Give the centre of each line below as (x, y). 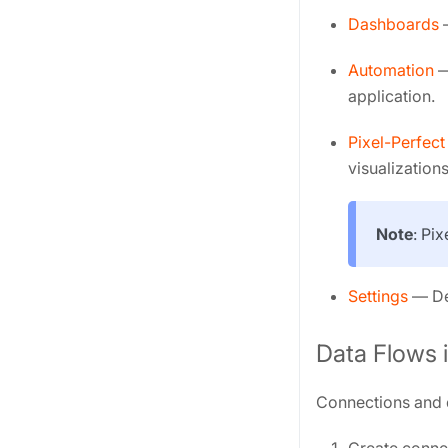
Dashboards (393, 24)
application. (391, 96)
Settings (378, 296)
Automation (391, 70)
